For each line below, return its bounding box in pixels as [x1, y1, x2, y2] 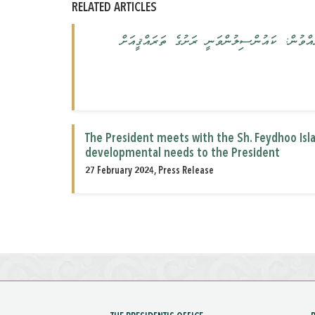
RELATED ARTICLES [72, 1, 157, 15]
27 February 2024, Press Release [85, 166, 214, 176]
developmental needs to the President [85, 147, 280, 160]
